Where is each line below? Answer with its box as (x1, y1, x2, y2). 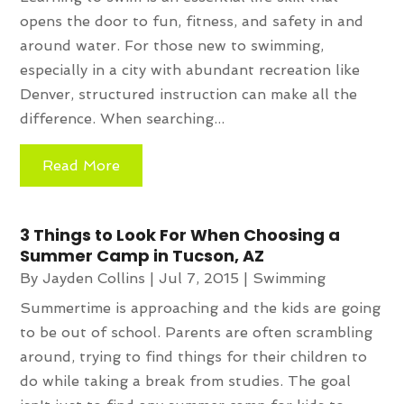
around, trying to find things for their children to (20, 347, 368, 365)
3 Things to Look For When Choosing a (20, 223, 341, 246)
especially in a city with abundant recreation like (20, 60, 361, 78)
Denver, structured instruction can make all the (20, 85, 358, 103)
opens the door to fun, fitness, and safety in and (20, 12, 364, 30)
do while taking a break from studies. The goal (20, 372, 352, 390)
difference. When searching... (20, 109, 225, 127)
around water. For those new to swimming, (20, 36, 325, 54)
